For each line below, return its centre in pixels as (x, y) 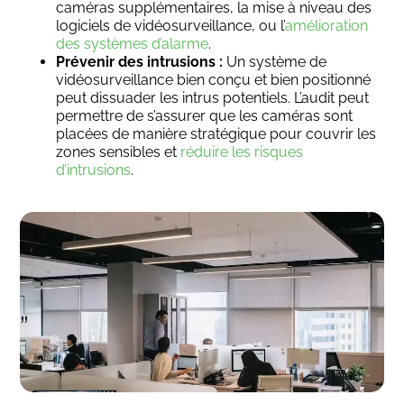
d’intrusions (94, 170)
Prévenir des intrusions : (140, 62)
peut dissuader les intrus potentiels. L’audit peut (213, 98)
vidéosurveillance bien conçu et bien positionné (214, 80)
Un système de (275, 62)
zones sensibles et (119, 152)
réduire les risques (242, 152)
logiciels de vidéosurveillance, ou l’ (171, 26)
